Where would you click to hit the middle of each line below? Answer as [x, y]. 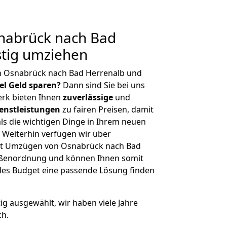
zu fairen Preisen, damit [107, 109]
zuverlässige [88, 97]
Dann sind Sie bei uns [103, 85]
